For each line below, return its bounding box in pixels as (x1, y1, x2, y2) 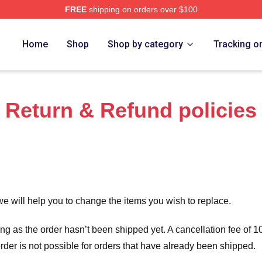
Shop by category (108, 39, 184, 50)
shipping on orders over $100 (86, 5, 198, 14)
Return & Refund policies (5, 98, 257, 122)
